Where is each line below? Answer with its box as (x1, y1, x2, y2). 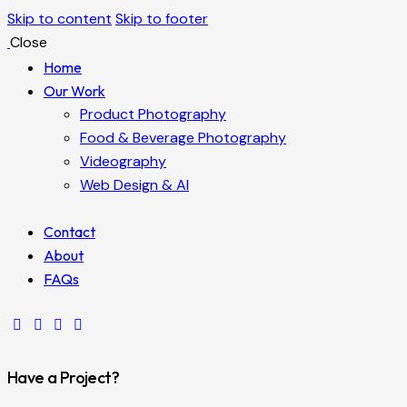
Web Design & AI (80, 175, 189, 194)
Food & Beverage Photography (80, 128, 286, 147)
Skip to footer (115, 9, 208, 28)
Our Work (44, 82, 105, 100)
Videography (80, 152, 166, 171)
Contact (44, 223, 95, 242)
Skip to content (7, 9, 112, 28)
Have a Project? (7, 366, 119, 388)
